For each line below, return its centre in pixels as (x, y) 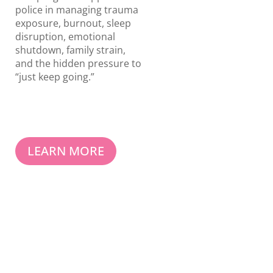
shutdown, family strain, (70, 50)
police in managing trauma (76, 10)
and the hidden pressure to (78, 64)
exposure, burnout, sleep (73, 23)
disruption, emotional (65, 37)
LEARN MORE (66, 151)
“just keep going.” (55, 77)
